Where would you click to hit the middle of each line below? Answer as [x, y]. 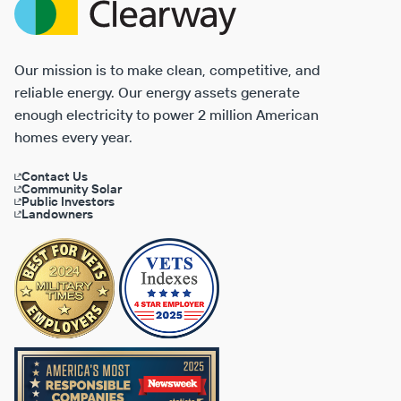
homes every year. [73, 137]
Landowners [57, 214]
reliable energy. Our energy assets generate [157, 93]
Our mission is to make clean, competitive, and [167, 70]
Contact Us [55, 177]
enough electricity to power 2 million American [166, 115]
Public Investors [68, 202]
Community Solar [72, 189]
